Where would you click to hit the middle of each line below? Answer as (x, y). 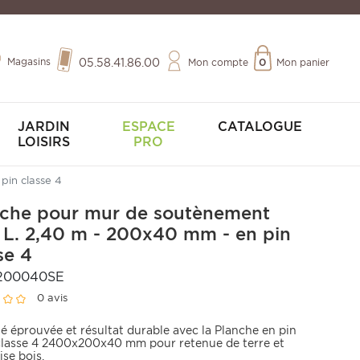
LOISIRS (43, 142)
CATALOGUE (260, 127)
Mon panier (303, 62)
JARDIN (43, 127)
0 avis (53, 298)
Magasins (29, 61)
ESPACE (148, 127)
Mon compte (218, 62)
